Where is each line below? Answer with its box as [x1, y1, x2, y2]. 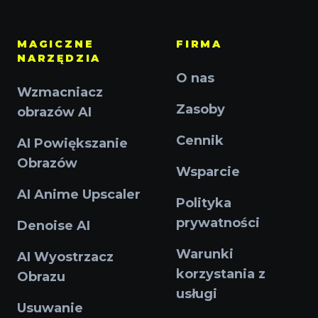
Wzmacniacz [17, 84, 103, 101]
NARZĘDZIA [17, 52, 102, 65]
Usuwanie [17, 300, 83, 317]
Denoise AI [17, 218, 90, 234]
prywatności [176, 215, 260, 231]
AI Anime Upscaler [17, 187, 141, 203]
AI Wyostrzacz [17, 249, 114, 265]
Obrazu [17, 269, 65, 285]
